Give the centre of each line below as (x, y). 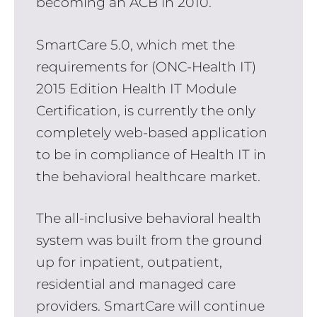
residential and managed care (136, 284)
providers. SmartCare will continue (150, 306)
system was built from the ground (149, 241)
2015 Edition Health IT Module (136, 88)
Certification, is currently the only (145, 110)
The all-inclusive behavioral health (148, 219)
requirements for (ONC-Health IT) (146, 67)
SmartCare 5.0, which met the (135, 45)
